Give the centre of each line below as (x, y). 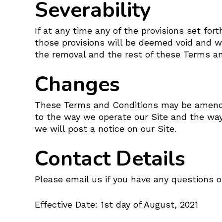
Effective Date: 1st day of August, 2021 (116, 204)
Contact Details (110, 159)
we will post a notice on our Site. (106, 129)
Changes (77, 84)
